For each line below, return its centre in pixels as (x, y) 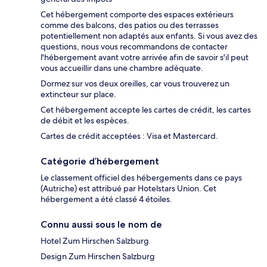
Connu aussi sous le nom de (101, 224)
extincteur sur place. (78, 94)
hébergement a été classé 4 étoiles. (106, 199)
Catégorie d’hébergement (100, 161)
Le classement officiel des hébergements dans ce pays (141, 177)
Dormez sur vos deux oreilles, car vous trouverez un (135, 83)
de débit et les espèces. (85, 120)
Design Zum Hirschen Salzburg (98, 256)
